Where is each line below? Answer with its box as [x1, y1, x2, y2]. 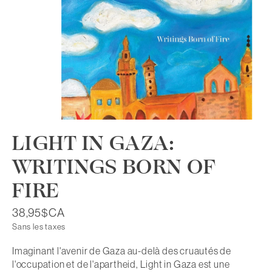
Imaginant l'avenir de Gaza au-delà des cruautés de [12, 245, 231, 257]
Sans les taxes [12, 222, 66, 233]
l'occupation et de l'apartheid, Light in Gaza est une [12, 258, 230, 271]
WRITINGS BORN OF [12, 152, 216, 183]
